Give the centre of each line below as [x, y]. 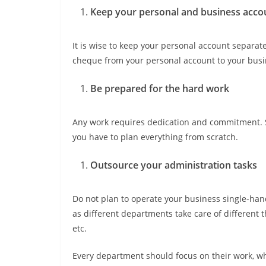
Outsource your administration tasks [174, 165]
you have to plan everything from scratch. [155, 137]
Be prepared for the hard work [160, 89]
